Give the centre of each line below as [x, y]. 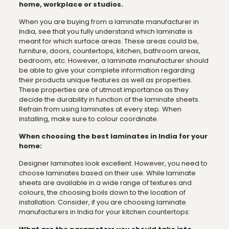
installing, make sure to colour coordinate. [88, 119]
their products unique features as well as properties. [105, 80]
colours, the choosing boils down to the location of [102, 192]
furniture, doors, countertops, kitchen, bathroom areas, [109, 51]
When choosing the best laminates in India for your [113, 136]
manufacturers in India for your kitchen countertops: [104, 212]
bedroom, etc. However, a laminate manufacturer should [113, 60]
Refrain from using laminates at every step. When [100, 109]
